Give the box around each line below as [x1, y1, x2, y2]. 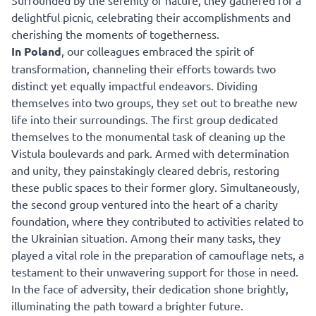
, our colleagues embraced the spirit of [61, 44, 254, 59]
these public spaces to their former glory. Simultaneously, [11, 180, 300, 195]
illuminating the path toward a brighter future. [11, 298, 243, 313]
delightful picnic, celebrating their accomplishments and [11, 10, 291, 25]
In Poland [11, 44, 61, 59]
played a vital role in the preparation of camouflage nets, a [11, 248, 304, 262]
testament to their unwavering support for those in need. [11, 265, 298, 279]
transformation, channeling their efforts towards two [11, 61, 276, 76]
